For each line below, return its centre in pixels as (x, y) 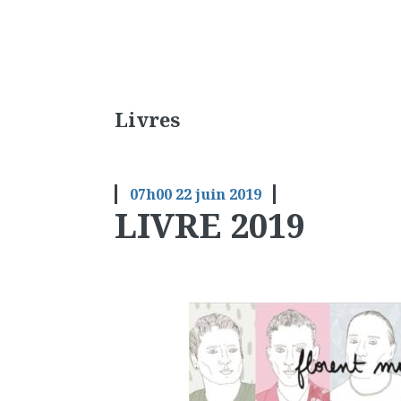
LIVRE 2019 (210, 224)
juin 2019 (228, 194)
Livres (148, 119)
